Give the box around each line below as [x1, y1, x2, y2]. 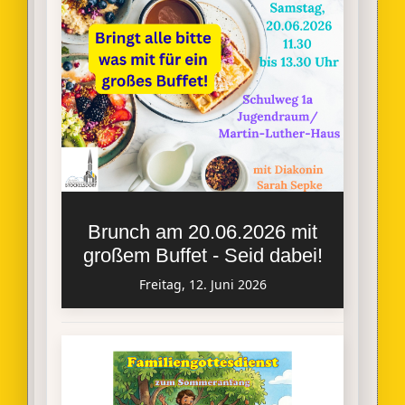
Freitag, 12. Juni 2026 [138, 275, 267, 293]
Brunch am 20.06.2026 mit [88, 220, 317, 243]
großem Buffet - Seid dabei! [82, 243, 323, 267]
